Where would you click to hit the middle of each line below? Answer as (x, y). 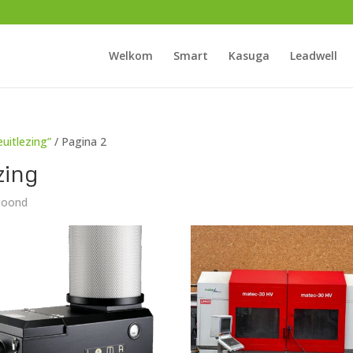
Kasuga (249, 56)
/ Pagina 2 (79, 141)
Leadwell (313, 56)
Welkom (130, 56)
